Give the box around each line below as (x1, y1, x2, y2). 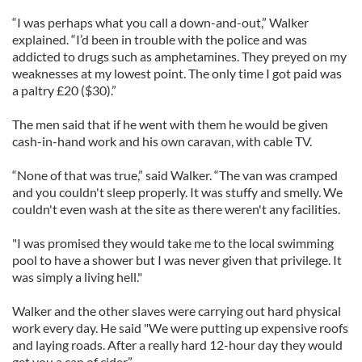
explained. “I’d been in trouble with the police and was (12, 32, 307, 47)
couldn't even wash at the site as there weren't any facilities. (12, 201, 340, 217)
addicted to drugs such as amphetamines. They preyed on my (12, 48, 347, 64)
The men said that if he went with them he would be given (12, 116, 328, 132)
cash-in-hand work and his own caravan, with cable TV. (12, 133, 312, 149)
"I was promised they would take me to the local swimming (12, 235, 334, 250)
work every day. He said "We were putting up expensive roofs (12, 320, 348, 335)
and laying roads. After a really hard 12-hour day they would (12, 337, 343, 352)
